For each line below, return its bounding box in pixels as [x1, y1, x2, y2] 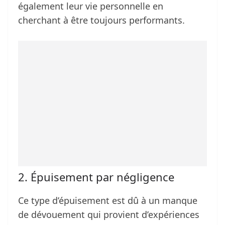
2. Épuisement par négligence [18, 169, 174, 185]
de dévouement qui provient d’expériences [18, 208, 199, 221]
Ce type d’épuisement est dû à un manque [18, 194, 197, 207]
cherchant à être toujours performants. [18, 14, 185, 27]
